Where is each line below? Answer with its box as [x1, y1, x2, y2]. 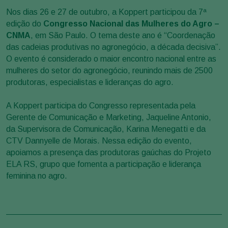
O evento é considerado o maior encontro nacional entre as [6, 54, 216, 63]
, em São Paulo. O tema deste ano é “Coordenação [31, 31, 215, 40]
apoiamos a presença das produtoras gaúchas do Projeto [6, 148, 211, 157]
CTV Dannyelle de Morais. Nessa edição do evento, [6, 136, 192, 145]
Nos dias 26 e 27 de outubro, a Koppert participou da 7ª [6, 7, 207, 16]
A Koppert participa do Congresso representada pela [6, 101, 195, 110]
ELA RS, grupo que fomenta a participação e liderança [6, 159, 201, 168]
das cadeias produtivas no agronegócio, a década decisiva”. [6, 42, 221, 51]
